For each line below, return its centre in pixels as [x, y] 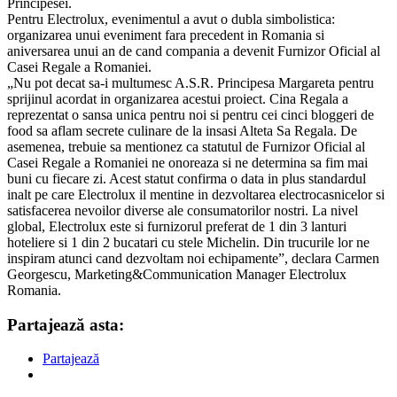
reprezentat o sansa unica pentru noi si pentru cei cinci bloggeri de [191, 114]
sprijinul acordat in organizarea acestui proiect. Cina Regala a [178, 98]
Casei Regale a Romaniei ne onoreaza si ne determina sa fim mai [187, 162]
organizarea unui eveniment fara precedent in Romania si [166, 35]
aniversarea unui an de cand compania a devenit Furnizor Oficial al [194, 51]
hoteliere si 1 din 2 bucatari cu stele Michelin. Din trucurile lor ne [188, 242]
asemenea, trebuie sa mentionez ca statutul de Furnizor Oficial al [186, 146]
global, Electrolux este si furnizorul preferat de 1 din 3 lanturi [177, 226]
